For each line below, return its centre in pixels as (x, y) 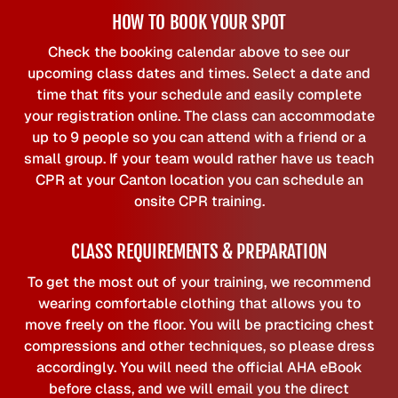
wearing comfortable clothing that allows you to (199, 303)
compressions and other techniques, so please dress (199, 346)
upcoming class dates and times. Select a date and (199, 74)
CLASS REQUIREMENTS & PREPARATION (199, 252)
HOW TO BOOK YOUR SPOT (199, 23)
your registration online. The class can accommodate (199, 116)
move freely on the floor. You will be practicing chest (199, 324)
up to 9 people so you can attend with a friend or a (199, 138)
